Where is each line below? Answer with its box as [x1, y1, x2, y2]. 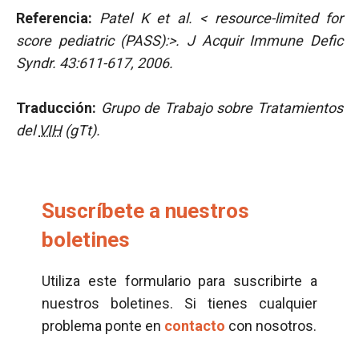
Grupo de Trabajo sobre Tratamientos [100, 99, 344, 116]
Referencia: [16, 10, 92, 26]
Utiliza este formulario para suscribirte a [42, 272, 317, 289]
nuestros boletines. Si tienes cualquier [42, 295, 317, 312]
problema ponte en [42, 317, 164, 334]
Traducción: [16, 99, 101, 116]
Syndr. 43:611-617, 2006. [16, 54, 173, 71]
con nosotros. [225, 317, 317, 334]
